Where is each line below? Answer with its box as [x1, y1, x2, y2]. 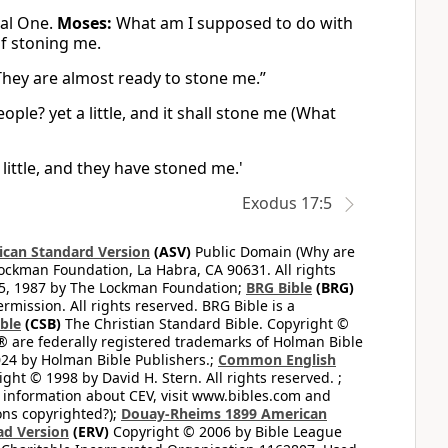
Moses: [57, 12, 112, 34]
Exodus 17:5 [242, 192, 332, 214]
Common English [218, 350, 336, 369]
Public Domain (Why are [191, 242, 355, 261]
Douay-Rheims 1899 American [121, 404, 327, 423]
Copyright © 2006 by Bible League [109, 422, 342, 441]
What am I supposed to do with [112, 12, 353, 34]
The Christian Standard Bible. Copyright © [61, 314, 349, 333]
